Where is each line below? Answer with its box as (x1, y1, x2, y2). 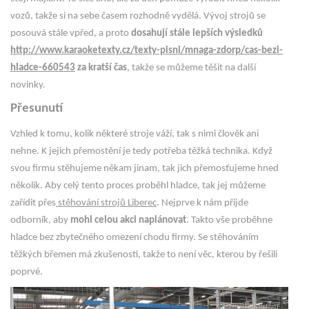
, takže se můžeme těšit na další (127, 62, 256, 73)
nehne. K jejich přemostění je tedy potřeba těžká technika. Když (10, 146, 272, 157)
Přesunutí (10, 102, 63, 116)
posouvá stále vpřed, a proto (10, 28, 131, 39)
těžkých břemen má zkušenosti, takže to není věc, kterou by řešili (10, 250, 277, 261)
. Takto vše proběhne (186, 215, 272, 226)
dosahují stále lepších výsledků (131, 28, 263, 39)
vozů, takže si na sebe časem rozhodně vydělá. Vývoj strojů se (10, 10, 266, 21)
